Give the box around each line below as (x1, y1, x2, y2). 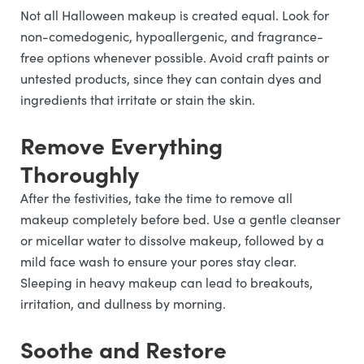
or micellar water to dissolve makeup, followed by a (20, 232, 324, 249)
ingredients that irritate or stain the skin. (20, 91, 255, 108)
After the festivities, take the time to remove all (20, 189, 292, 206)
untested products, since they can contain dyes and (20, 70, 322, 87)
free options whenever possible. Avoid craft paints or (20, 49, 329, 66)
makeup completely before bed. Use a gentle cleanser (20, 210, 340, 227)
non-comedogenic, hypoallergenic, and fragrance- (20, 28, 323, 45)
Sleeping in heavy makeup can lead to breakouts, (20, 274, 313, 291)
